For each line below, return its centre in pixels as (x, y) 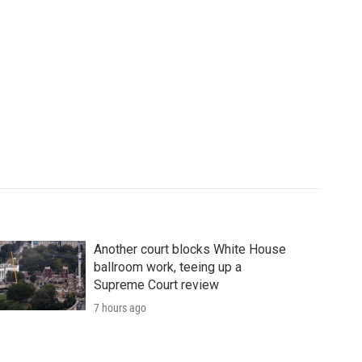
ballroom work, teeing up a (167, 267)
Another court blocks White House (189, 249)
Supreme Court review (156, 284)
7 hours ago (120, 307)
